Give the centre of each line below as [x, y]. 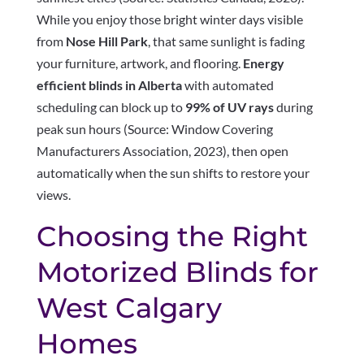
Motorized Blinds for [177, 273]
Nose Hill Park [106, 41]
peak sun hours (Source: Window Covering [154, 129]
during [293, 107]
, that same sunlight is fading [226, 41]
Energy [263, 63]
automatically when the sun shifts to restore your [173, 173]
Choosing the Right [172, 237]
